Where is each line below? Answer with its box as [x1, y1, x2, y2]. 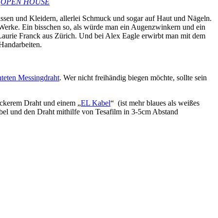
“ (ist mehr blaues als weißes [110, 98, 200, 107]
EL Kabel [81, 98, 110, 107]
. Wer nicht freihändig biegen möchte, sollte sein [59, 73, 207, 82]
